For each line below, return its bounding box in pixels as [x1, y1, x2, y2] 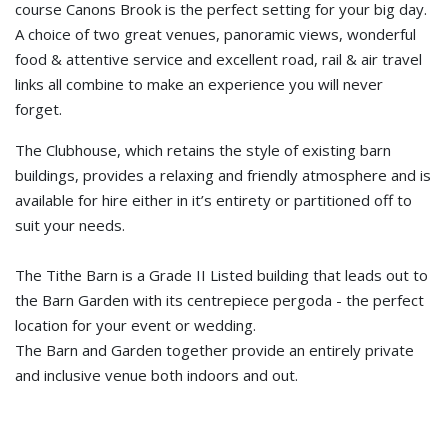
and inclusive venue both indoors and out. [15, 365, 298, 385]
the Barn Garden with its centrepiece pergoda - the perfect [15, 290, 424, 310]
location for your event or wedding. [15, 315, 256, 335]
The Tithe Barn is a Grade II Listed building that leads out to [15, 265, 428, 285]
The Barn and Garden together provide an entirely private [15, 340, 414, 360]
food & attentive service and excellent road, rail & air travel [15, 49, 422, 69]
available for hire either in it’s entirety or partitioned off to [15, 190, 412, 210]
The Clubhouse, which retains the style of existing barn [15, 140, 391, 160]
